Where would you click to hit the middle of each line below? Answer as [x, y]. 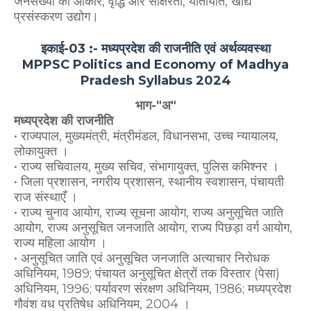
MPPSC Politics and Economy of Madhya [155, 65]
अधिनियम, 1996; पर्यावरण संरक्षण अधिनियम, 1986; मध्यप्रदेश [153, 289]
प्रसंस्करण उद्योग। [56, 17]
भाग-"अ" [155, 106]
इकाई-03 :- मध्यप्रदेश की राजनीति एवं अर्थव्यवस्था [155, 49]
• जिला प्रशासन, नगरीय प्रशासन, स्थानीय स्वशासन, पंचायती [149, 182]
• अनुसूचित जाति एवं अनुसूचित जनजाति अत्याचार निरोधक [142, 259]
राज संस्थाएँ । [46, 197]
